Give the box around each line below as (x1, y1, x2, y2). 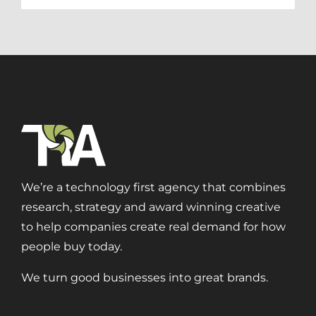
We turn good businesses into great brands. (20, 271, 268, 285)
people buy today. (20, 240, 122, 254)
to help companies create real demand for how (20, 220, 286, 234)
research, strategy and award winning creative (20, 200, 281, 214)
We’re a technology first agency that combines (20, 181, 286, 195)
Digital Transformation (109, 281, 235, 296)
